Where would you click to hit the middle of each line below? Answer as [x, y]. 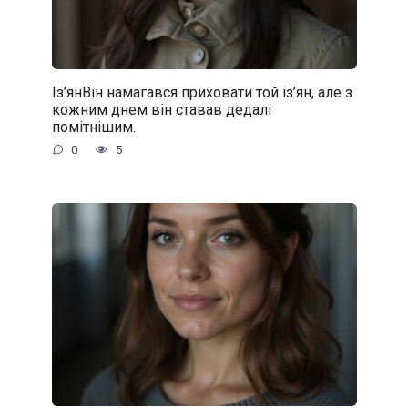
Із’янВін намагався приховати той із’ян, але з [202, 92]
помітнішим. [93, 127]
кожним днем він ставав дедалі [161, 109]
